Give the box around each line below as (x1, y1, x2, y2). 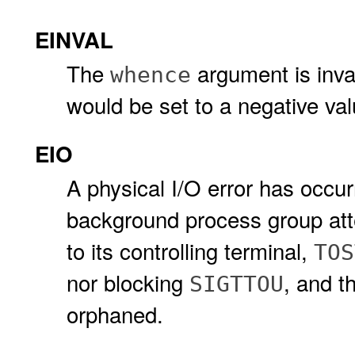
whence (110, 62, 191, 88)
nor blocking (67, 266, 189, 298)
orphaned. (67, 298, 163, 330)
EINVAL (35, 24, 113, 55)
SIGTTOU (189, 271, 284, 297)
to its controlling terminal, (67, 235, 314, 266)
